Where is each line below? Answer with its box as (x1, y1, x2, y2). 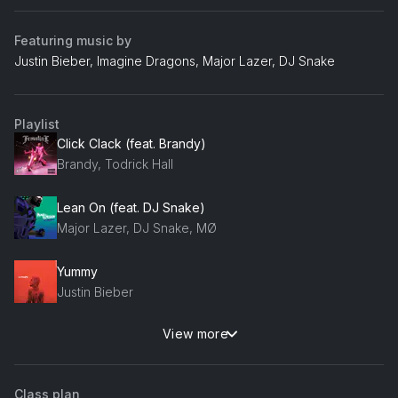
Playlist (14, 116, 60, 132)
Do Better (57, 327, 113, 343)
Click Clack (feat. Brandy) (57, 135, 206, 151)
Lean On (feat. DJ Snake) (57, 199, 205, 215)
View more (162, 326, 229, 342)
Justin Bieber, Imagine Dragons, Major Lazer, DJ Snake (14, 53, 335, 69)
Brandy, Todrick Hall (57, 155, 173, 171)
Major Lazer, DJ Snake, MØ (57, 219, 217, 235)
